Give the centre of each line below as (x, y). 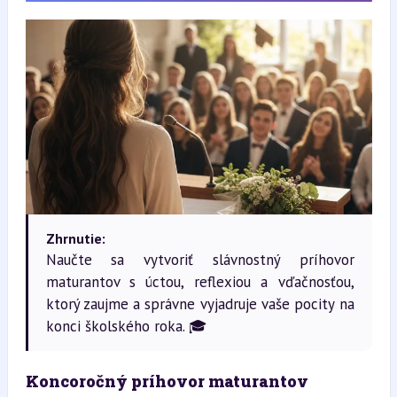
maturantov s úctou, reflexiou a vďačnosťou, (200, 281)
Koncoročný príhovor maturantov (167, 381)
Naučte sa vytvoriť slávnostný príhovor (200, 259)
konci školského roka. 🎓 (126, 326)
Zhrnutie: (75, 238)
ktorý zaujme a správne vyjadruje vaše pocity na (200, 304)
